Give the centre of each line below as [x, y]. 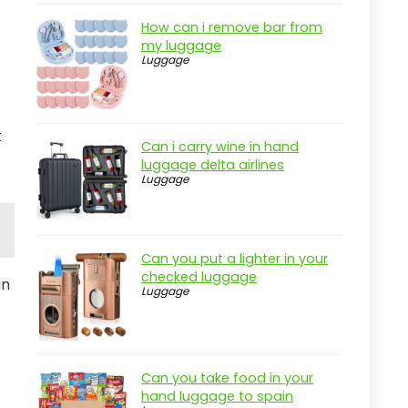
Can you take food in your [227, 378]
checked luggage [199, 277]
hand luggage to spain [217, 397]
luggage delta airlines [213, 165]
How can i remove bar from [232, 27]
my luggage [181, 46]
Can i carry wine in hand [220, 147]
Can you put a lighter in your [235, 259]
